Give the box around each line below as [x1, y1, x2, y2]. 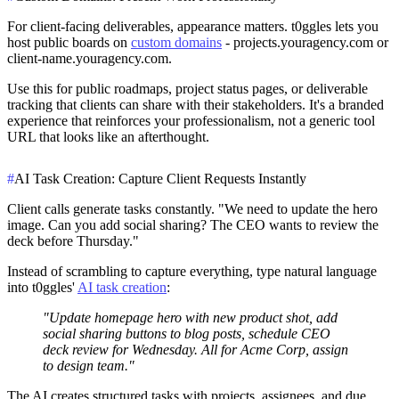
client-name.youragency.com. [7, 50, 172, 66]
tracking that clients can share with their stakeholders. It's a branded [7, 96, 384, 112]
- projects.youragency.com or [222, 34, 388, 50]
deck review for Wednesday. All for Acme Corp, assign [43, 341, 348, 357]
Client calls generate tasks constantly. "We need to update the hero [7, 200, 378, 216]
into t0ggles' [7, 279, 77, 295]
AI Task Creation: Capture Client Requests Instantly [14, 170, 306, 186]
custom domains [131, 34, 222, 50]
